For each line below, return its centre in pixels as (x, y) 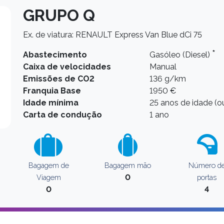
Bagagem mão (128, 165)
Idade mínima (51, 103)
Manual (163, 67)
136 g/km (168, 79)
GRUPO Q (59, 15)
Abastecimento (55, 55)
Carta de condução (62, 115)
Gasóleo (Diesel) (181, 55)
